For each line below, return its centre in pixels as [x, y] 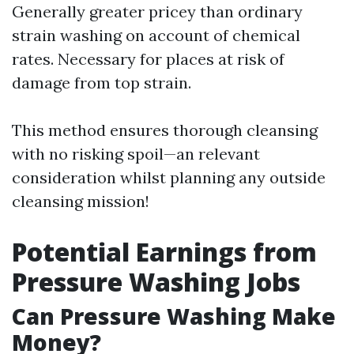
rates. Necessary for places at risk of [148, 59]
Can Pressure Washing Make [174, 316]
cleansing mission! [81, 201]
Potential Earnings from [164, 252]
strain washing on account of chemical [156, 35]
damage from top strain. [102, 83]
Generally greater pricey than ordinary [157, 11]
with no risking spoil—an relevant [136, 154]
